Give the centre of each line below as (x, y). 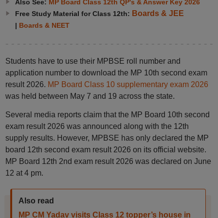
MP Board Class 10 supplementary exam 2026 (128, 84)
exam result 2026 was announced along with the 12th (97, 126)
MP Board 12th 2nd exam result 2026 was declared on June (108, 161)
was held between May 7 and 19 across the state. (90, 96)
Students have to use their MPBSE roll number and (93, 61)
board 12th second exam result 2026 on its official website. (106, 150)
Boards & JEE (158, 13)
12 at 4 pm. (24, 173)
